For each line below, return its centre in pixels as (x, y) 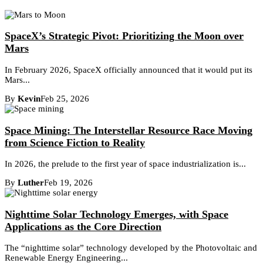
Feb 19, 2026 (68, 183)
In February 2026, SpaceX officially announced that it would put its (129, 70)
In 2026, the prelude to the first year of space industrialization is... (125, 164)
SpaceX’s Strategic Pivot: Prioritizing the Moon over (124, 36)
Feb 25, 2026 (65, 99)
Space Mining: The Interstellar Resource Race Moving (129, 130)
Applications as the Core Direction (83, 226)
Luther (31, 183)
